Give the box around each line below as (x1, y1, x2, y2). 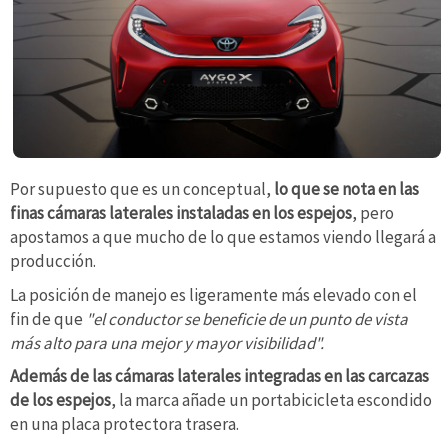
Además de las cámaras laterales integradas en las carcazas (10, 365, 429, 388)
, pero (352, 201, 394, 224)
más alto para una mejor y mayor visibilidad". (10, 331, 324, 354)
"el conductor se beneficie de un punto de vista (83, 307, 408, 330)
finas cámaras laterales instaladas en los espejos (10, 201, 352, 224)
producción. (10, 249, 96, 272)
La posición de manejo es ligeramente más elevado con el (10, 283, 417, 306)
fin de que (10, 307, 83, 330)
